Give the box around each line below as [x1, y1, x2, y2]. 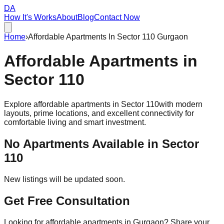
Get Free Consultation [4, 193, 130, 207]
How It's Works [4, 13, 56, 21]
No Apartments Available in [4, 136, 162, 150]
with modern [159, 99, 202, 108]
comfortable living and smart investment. [4, 117, 146, 126]
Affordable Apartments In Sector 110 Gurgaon [28, 32, 188, 41]
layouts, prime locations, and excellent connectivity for [4, 108, 194, 117]
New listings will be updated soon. [4, 174, 125, 183]
